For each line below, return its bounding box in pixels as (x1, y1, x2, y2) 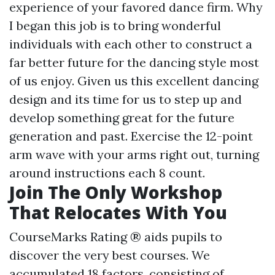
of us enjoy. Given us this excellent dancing (9, 73, 258, 88)
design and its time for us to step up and (9, 91, 242, 107)
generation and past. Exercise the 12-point (9, 128, 253, 144)
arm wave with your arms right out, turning (9, 147, 259, 162)
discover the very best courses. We (9, 247, 210, 263)
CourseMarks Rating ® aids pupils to (9, 229, 222, 244)
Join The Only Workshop (9, 180, 222, 204)
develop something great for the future (9, 110, 234, 125)
